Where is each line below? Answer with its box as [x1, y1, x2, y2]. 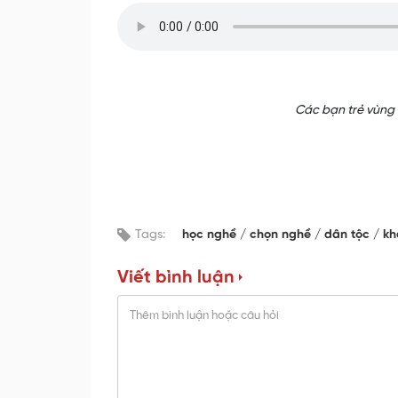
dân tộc [324, 228, 373, 243]
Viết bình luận [117, 268, 235, 288]
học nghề [182, 228, 240, 243]
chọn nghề [250, 228, 314, 243]
